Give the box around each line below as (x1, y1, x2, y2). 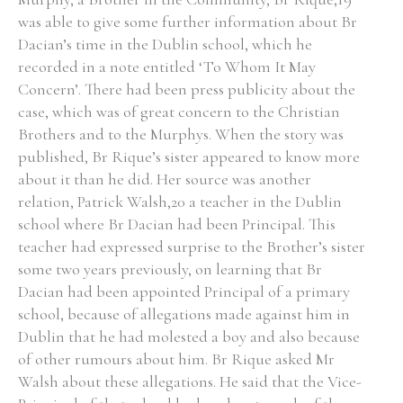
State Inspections (27, 71, 125, 85)
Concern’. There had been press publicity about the (18, 79, 355, 99)
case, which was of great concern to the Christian (18, 102, 340, 121)
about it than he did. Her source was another (18, 169, 311, 189)
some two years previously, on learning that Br (18, 259, 322, 279)
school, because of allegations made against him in (18, 304, 350, 324)
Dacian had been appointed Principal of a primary (18, 282, 350, 301)
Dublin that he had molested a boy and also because (18, 327, 360, 346)
